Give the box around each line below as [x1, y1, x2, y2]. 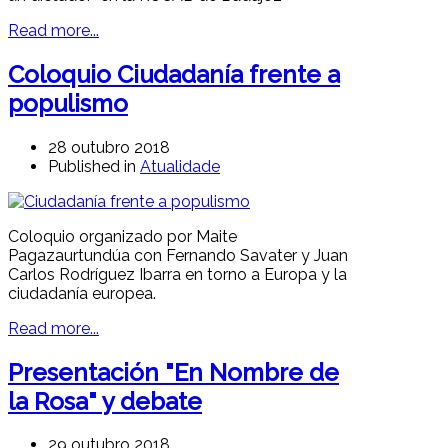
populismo [8, 88, 128, 118]
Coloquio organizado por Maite [8, 226, 237, 246]
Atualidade [140, 156, 220, 176]
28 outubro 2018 [48, 137, 170, 157]
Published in [48, 156, 136, 176]
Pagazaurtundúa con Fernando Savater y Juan [8, 245, 348, 265]
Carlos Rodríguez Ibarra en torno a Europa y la [8, 264, 347, 284]
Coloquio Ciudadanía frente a [8, 59, 340, 89]
